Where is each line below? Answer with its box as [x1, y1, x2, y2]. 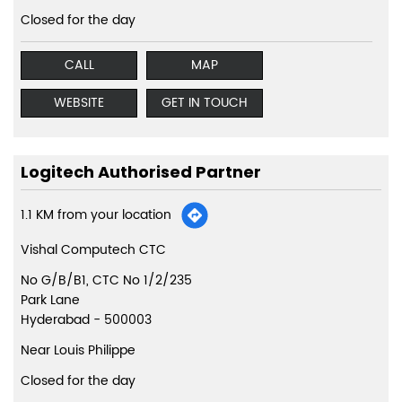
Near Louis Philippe [21, 340, 135, 362]
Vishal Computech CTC [21, 240, 166, 261]
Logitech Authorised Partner [21, 161, 261, 184]
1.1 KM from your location [21, 205, 171, 226]
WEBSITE [54, 92, 104, 114]
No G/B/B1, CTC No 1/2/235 [21, 270, 192, 292]
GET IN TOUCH [162, 92, 248, 114]
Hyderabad [21, 310, 90, 331]
